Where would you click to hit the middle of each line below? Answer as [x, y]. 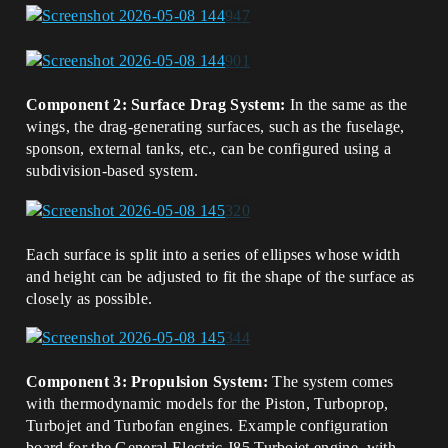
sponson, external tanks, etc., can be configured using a [208, 149]
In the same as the [346, 105]
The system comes [330, 381]
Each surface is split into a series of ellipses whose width [213, 254]
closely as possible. [89, 298]
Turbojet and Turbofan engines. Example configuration [207, 425]
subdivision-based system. [112, 171]
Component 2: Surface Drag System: [156, 105]
